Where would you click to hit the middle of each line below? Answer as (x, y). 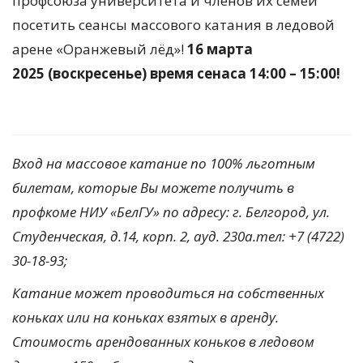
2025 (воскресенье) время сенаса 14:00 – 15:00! (176, 73)
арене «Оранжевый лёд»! (100, 49)
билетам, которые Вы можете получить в (153, 187)
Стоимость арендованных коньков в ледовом (163, 341)
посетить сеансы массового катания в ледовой (173, 24)
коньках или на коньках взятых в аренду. (145, 317)
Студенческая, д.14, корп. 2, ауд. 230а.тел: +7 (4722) (178, 236)
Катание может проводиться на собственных (168, 293)
